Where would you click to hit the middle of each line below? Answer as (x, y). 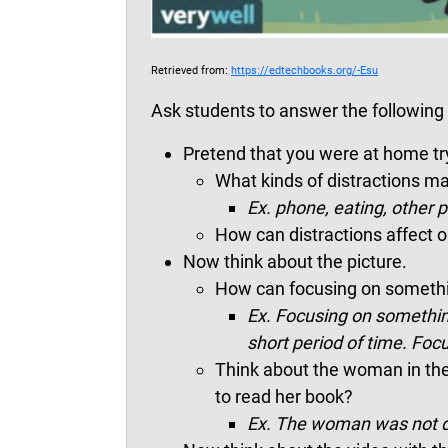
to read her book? (286, 396)
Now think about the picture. (295, 261)
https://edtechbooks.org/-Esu (304, 70)
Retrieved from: (191, 70)
